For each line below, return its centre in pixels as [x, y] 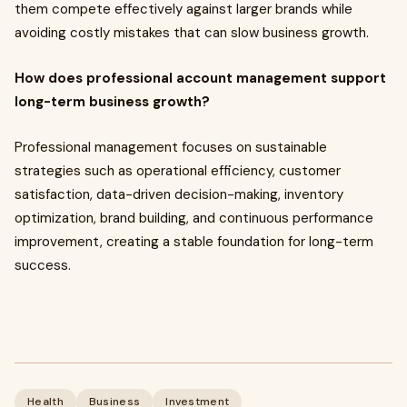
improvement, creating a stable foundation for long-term [194, 242]
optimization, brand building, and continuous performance [194, 218]
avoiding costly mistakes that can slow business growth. [192, 33]
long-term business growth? [112, 102]
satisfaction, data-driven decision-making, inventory [179, 194]
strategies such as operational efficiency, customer [178, 171]
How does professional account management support [200, 78]
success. [43, 265]
